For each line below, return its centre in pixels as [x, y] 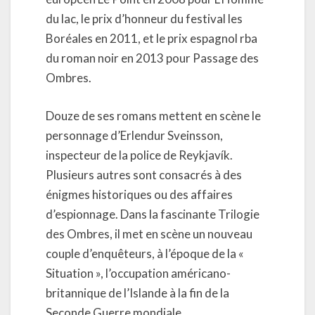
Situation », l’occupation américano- [138, 273]
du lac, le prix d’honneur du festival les [144, 19]
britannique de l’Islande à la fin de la [137, 292]
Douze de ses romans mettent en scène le [153, 115]
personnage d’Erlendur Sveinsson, [134, 135]
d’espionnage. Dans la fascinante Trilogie [153, 214]
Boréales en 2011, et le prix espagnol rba [152, 38]
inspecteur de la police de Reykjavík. [139, 155]
